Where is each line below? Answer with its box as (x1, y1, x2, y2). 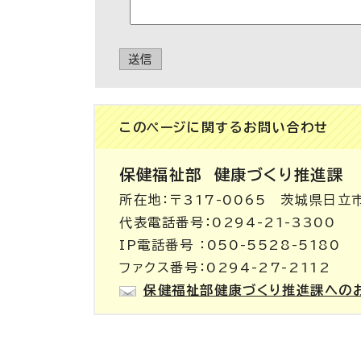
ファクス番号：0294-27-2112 (119, 261, 331, 274)
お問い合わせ (243, 121, 330, 134)
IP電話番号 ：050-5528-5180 (119, 239, 341, 251)
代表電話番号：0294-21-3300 (119, 216, 336, 229)
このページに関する (119, 121, 244, 134)
